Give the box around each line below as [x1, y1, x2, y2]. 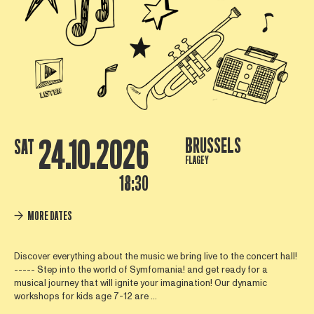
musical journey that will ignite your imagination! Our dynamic [13, 277, 267, 290]
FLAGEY [184, 153, 209, 167]
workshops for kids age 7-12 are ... [13, 290, 157, 303]
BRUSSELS [184, 135, 241, 157]
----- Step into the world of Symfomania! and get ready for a [13, 264, 268, 277]
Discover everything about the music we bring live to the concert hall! [13, 250, 297, 264]
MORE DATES [27, 208, 72, 223]
